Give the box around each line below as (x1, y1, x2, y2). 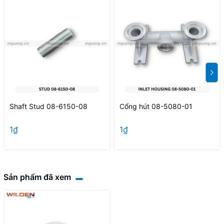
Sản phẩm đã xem (3, 172, 71, 182)
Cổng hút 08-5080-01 (119, 102, 192, 111)
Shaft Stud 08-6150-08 (9, 102, 87, 111)
